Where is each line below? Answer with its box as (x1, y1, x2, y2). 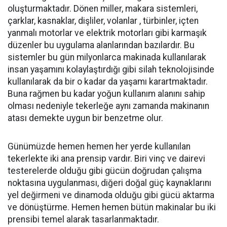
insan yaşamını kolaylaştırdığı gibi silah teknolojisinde (8, 64, 214, 74)
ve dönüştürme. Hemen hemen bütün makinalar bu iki (8, 202, 216, 212)
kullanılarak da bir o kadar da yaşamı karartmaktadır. (8, 77, 208, 87)
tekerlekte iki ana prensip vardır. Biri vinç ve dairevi (8, 154, 205, 164)
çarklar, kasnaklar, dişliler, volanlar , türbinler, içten (8, 16, 199, 26)
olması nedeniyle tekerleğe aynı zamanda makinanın (8, 101, 209, 111)
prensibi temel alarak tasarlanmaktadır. (8, 214, 159, 224)
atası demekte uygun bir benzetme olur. (8, 113, 163, 123)
